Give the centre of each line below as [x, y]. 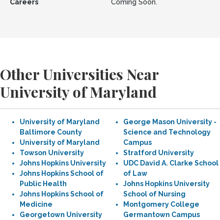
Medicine [36, 204]
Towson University [52, 153]
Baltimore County [51, 132]
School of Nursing [154, 194]
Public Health [43, 184]
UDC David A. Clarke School [171, 163]
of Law [135, 173]
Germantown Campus [162, 215]
